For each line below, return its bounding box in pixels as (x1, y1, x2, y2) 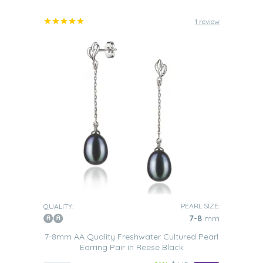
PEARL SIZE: (181, 201, 220, 210)
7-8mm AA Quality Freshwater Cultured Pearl (45, 231, 218, 242)
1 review (195, 17, 220, 26)
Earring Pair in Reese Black (80, 242, 183, 252)
